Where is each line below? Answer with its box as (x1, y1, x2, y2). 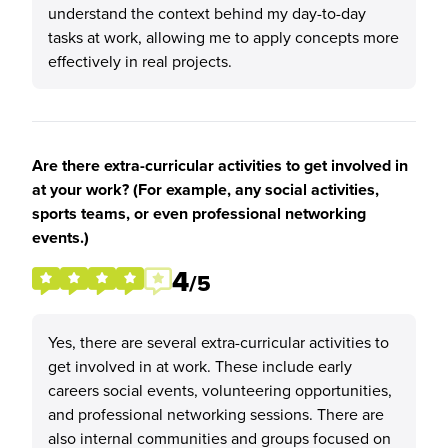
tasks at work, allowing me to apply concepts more (48, 26, 399, 48)
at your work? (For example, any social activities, (32, 178, 379, 201)
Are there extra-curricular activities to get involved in (32, 154, 408, 177)
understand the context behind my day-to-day (48, 2, 366, 24)
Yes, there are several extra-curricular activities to (48, 331, 389, 353)
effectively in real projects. (48, 50, 232, 72)
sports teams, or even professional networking (32, 202, 366, 225)
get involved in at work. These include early (48, 355, 352, 377)
